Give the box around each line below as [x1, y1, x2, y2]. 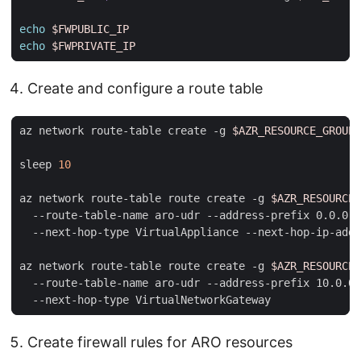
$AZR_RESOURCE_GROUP [232, 123, 355, 137]
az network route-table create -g [19, 123, 232, 137]
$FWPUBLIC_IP [52, 22, 129, 35]
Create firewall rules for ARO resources [27, 333, 293, 351]
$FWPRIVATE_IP [52, 39, 135, 52]
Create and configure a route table [27, 79, 263, 97]
